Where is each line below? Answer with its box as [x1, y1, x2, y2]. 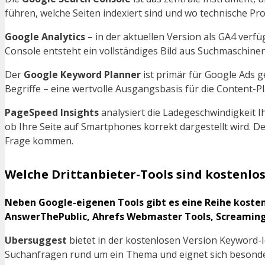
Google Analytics [5, 30, 85, 44]
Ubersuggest [5, 234, 67, 247]
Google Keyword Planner [24, 68, 141, 82]
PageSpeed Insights [5, 106, 99, 119]
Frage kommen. [5, 134, 73, 148]
